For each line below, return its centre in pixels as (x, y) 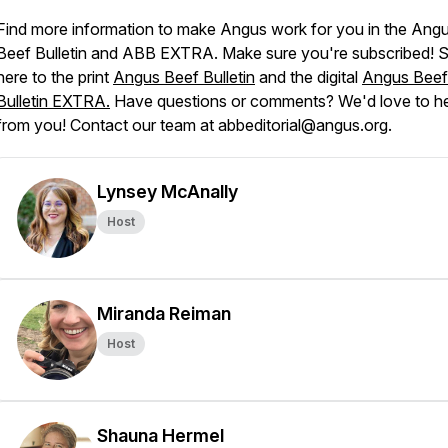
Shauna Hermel (160, 435)
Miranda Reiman (164, 313)
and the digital (310, 77)
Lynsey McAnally (167, 191)
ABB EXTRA (168, 53)
